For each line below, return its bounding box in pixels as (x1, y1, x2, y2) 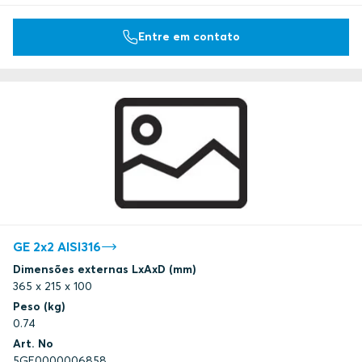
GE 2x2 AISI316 (13, 238, 101, 255)
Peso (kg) (13, 299, 65, 314)
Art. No (13, 336, 53, 351)
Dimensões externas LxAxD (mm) (13, 262, 196, 277)
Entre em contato (138, 29, 240, 44)
